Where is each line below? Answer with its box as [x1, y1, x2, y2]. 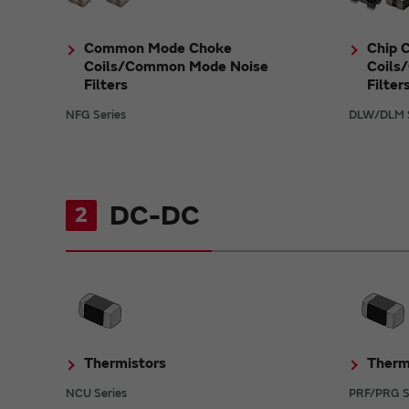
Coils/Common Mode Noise [84, 57, 268, 76]
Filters [84, 75, 128, 94]
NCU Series [66, 385, 127, 401]
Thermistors [84, 353, 166, 372]
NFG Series [66, 107, 126, 122]
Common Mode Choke [84, 38, 232, 58]
